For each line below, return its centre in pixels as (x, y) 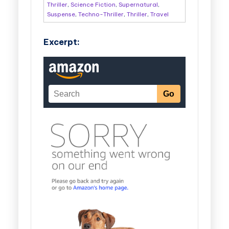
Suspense (61, 14)
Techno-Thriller (101, 14)
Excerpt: (62, 42)
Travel (159, 14)
